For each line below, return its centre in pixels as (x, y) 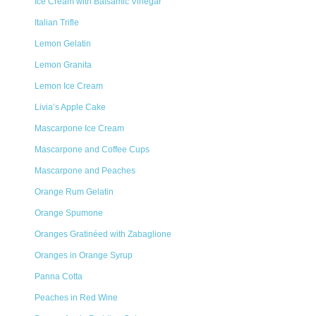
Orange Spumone (69, 213)
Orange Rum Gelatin (74, 192)
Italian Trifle (57, 23)
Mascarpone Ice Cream (79, 128)
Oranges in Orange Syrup (84, 255)
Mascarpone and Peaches (85, 171)
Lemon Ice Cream (69, 86)
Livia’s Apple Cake (70, 107)
